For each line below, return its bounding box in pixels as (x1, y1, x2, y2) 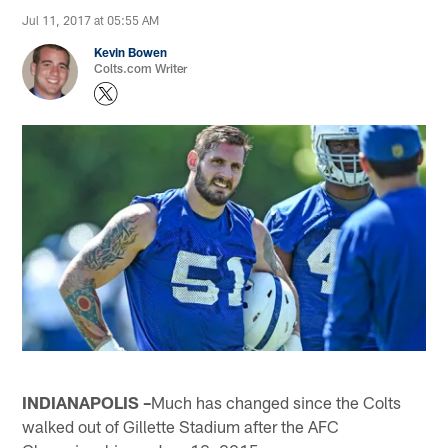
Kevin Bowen (94, 45, 168, 60)
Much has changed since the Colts (151, 391, 402, 412)
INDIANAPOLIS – (22, 391, 152, 412)
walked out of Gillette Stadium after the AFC (22, 415, 340, 436)
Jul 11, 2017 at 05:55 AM (22, 13, 160, 28)
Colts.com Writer (94, 61, 188, 76)
